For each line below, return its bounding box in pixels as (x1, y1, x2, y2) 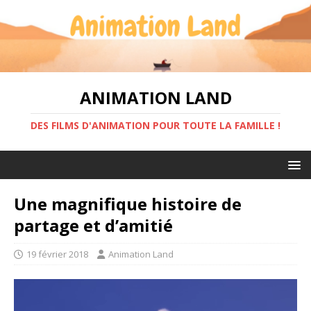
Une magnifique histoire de (14, 192, 242, 215)
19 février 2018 (26, 247, 88, 260)
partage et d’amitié (14, 213, 173, 237)
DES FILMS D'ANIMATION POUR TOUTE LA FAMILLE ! (31, 118, 280, 132)
